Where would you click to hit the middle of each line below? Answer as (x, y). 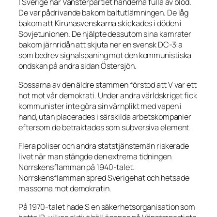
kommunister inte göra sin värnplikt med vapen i (100, 106)
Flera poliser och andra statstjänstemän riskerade (104, 146)
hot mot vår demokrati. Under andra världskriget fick (108, 95)
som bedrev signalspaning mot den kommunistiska (105, 55)
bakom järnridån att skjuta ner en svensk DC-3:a (101, 45)
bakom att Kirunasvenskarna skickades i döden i (100, 23)
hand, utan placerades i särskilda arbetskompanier (105, 116)
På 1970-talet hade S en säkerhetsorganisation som (107, 207)
